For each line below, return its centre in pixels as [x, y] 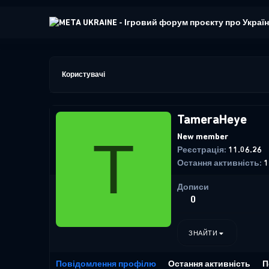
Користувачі [83, 74]
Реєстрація [201, 150]
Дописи [193, 187]
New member [203, 137]
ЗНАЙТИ [203, 234]
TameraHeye [212, 120]
